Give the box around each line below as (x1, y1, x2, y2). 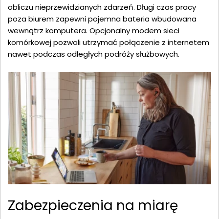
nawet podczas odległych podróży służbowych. (8, 49, 179, 60)
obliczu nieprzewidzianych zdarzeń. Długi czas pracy (8, 2, 196, 13)
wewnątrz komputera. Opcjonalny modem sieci (8, 25, 179, 36)
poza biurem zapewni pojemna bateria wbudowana (8, 14, 197, 24)
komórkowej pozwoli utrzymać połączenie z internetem (8, 37, 209, 48)
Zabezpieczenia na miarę (8, 196, 178, 215)
